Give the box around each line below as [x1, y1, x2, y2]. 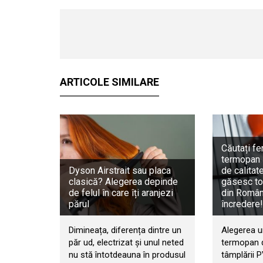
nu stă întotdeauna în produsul [69, 249, 186, 261]
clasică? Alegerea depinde [69, 176, 178, 188]
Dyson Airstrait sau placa [69, 165, 171, 177]
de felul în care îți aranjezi [69, 187, 173, 199]
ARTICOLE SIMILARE [60, 76, 159, 88]
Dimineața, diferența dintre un [69, 225, 181, 236]
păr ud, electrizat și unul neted [69, 237, 184, 248]
